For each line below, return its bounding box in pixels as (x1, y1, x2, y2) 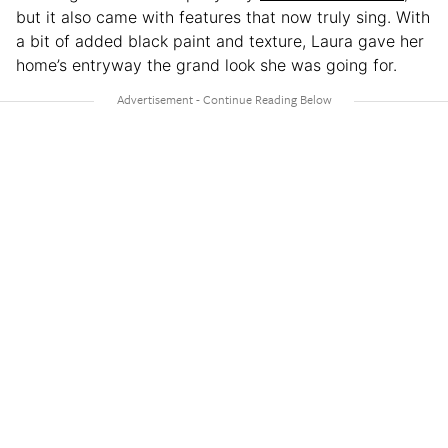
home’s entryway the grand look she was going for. (16, 55, 397, 76)
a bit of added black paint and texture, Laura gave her (16, 31, 424, 52)
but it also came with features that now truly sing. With (16, 7, 430, 28)
